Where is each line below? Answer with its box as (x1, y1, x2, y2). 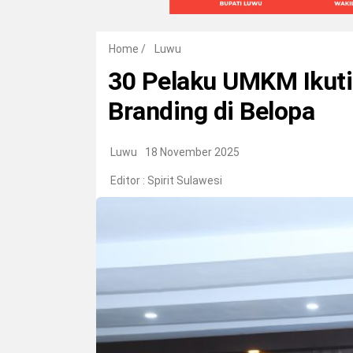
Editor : (110, 174, 147, 188)
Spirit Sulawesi (147, 174, 222, 188)
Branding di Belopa (108, 96, 314, 127)
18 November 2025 (145, 146, 240, 159)
